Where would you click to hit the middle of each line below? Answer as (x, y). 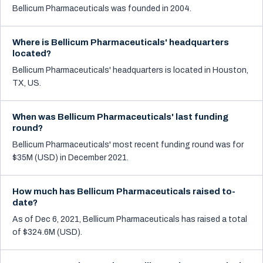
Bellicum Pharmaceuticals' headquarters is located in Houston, (130, 70)
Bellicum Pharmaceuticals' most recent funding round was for (128, 145)
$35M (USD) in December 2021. (70, 158)
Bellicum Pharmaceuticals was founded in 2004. (102, 9)
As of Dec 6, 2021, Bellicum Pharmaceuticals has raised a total (130, 219)
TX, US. (27, 83)
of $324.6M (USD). (47, 232)
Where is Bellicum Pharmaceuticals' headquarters (121, 42)
